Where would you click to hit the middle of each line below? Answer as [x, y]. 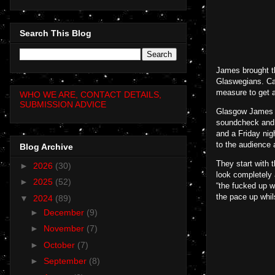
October [60, 245]
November [65, 229]
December [65, 212]
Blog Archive [46, 146]
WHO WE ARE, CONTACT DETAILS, [91, 95]
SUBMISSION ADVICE [63, 105]
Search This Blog [56, 33]
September [66, 261]
